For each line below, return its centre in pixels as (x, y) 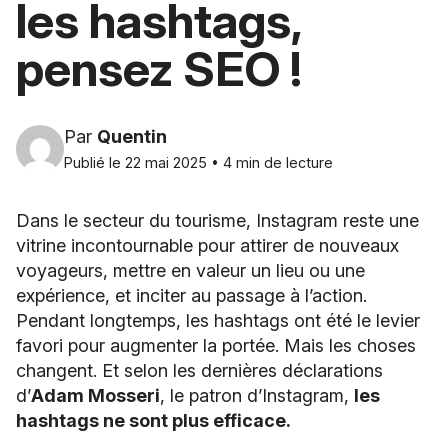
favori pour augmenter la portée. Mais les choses (216, 345)
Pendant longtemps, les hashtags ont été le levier (218, 320)
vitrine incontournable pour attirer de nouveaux (207, 245)
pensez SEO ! (159, 69)
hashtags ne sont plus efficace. (155, 420)
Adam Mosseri (95, 395)
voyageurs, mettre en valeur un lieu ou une (190, 270)
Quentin (132, 136)
